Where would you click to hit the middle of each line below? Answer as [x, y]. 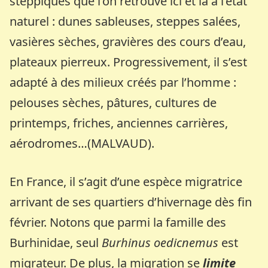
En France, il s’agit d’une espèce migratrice [126, 182]
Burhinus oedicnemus [162, 243]
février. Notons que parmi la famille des [118, 223]
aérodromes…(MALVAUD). [82, 144]
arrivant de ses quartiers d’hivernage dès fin [131, 202]
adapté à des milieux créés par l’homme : [123, 83]
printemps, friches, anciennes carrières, [119, 123]
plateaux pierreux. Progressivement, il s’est [129, 62]
